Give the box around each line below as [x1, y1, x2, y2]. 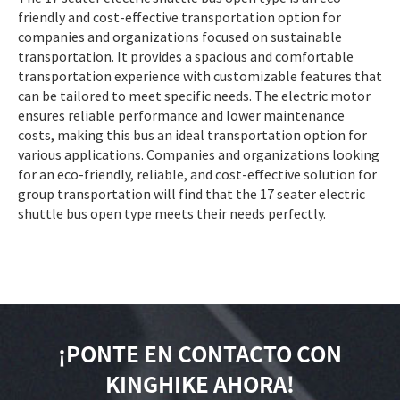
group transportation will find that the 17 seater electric [18, 184, 365, 203]
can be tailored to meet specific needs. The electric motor [18, 86, 371, 104]
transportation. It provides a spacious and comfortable [18, 46, 354, 65]
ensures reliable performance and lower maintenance [18, 105, 345, 124]
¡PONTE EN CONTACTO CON [58, 343, 342, 365]
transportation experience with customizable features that [18, 66, 382, 85]
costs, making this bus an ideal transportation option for [18, 125, 367, 144]
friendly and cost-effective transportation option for [18, 7, 341, 26]
